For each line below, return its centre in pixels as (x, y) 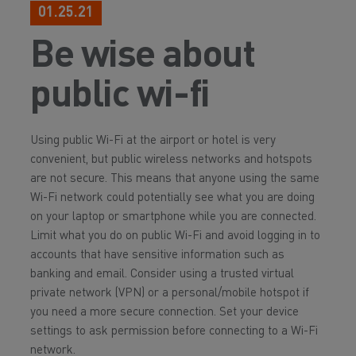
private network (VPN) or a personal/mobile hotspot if (170, 294)
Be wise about (143, 56)
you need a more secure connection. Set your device (164, 313)
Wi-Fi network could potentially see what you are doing (172, 198)
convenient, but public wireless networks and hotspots (171, 160)
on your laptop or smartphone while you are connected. (173, 217)
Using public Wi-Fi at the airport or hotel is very (153, 141)
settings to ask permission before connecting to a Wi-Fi (174, 332)
